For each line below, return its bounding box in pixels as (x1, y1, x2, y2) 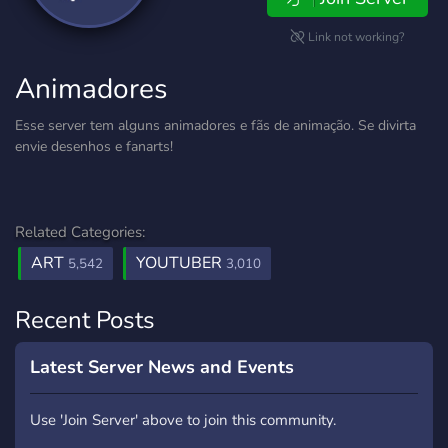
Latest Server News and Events (30, 355, 294, 379)
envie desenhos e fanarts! (15, 137, 173, 156)
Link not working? (305, 29, 405, 45)
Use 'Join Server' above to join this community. (30, 410, 336, 430)
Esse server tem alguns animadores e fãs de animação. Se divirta (15, 116, 416, 135)
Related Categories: (15, 222, 145, 242)
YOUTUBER (136, 252, 226, 274)
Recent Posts (15, 304, 155, 336)
